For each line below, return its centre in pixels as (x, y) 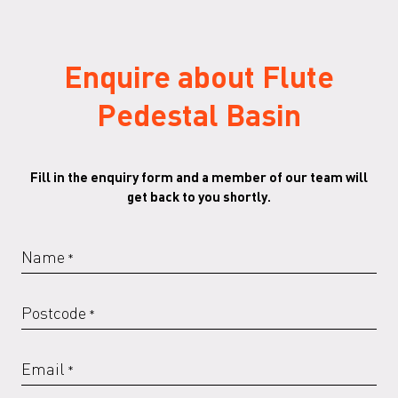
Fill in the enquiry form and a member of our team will (199, 177)
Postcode (54, 313)
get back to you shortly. (199, 197)
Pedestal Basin (199, 115)
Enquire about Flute (199, 76)
